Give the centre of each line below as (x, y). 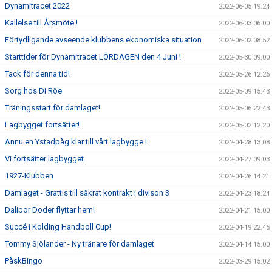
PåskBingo (24, 261)
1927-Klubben (29, 176)
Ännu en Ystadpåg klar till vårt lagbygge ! (76, 142)
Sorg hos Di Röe (33, 91)
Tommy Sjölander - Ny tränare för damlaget (80, 244)
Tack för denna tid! (37, 74)
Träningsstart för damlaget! (53, 108)
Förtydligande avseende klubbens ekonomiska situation (103, 40)
